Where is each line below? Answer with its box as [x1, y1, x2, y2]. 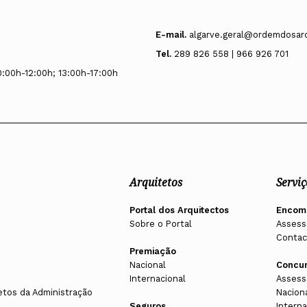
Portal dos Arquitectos [129, 205, 229, 216]
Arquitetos [129, 175, 182, 191]
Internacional [129, 273, 186, 284]
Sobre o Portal [129, 219, 192, 230]
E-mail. [156, 29, 187, 40]
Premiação [129, 246, 176, 257]
